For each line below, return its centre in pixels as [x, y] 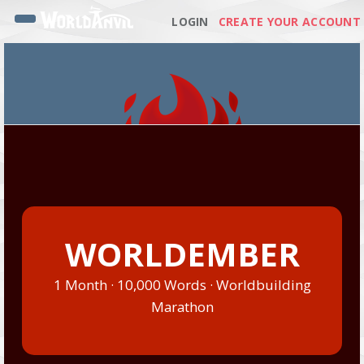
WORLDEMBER [182, 254]
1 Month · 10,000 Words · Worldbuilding [182, 285]
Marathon [182, 307]
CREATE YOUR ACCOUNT [289, 22]
